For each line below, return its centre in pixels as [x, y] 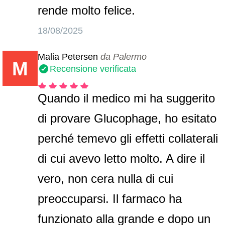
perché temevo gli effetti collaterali [128, 138]
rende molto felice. [87, 10]
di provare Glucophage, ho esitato [127, 118]
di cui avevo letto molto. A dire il [122, 158]
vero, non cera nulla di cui [106, 179]
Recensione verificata [93, 69]
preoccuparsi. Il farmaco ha [110, 199]
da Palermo [124, 57]
